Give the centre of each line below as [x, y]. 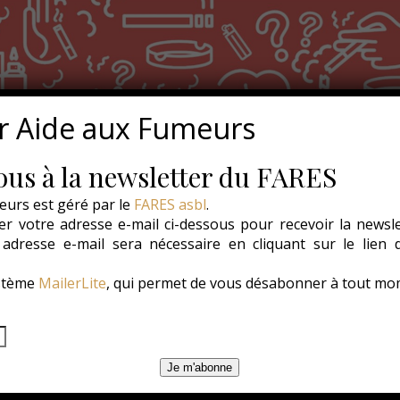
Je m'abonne [200, 367]
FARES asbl [170, 204]
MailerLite [72, 283]
